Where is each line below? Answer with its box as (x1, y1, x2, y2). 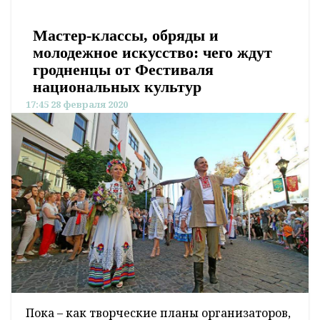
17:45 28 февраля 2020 (26, 97, 128, 111)
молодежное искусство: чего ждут (33, 43, 272, 61)
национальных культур (33, 77, 201, 96)
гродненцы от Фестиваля (33, 60, 214, 79)
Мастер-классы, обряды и (33, 26, 219, 44)
